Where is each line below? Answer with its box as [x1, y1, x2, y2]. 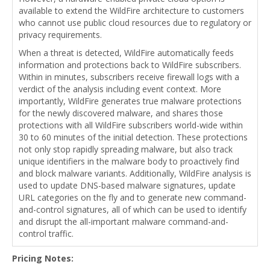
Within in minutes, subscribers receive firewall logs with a [19, 71, 239, 83]
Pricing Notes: [12, 252, 74, 264]
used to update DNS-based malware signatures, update [19, 179, 236, 191]
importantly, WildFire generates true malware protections [19, 95, 242, 107]
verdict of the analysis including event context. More [19, 83, 221, 95]
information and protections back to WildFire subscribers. [19, 58, 241, 71]
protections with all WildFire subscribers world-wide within [19, 119, 243, 131]
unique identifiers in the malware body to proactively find [19, 155, 239, 167]
